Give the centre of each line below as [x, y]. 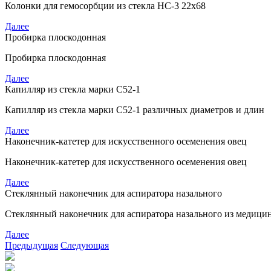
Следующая [85, 245]
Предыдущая [31, 245]
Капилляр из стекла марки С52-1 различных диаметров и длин [135, 110]
